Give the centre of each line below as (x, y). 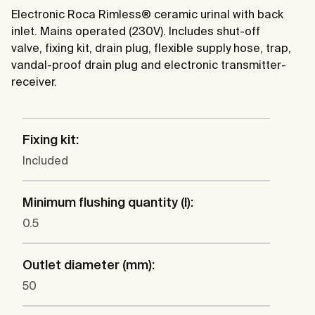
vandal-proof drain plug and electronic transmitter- (149, 65)
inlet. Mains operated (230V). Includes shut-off (136, 31)
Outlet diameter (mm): (89, 265)
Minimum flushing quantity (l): (108, 202)
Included (45, 161)
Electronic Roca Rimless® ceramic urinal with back (147, 14)
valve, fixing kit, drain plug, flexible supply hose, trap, (151, 48)
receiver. (34, 82)
